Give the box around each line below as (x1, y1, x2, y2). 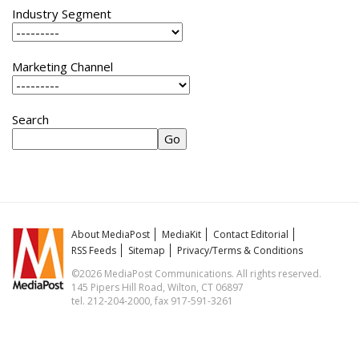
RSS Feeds (71, 244, 117, 258)
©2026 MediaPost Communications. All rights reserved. (71, 267, 322, 281)
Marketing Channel (12, 58, 113, 75)
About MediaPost (71, 228, 151, 242)
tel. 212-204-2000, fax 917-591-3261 (71, 294, 234, 309)
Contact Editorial (213, 228, 289, 242)
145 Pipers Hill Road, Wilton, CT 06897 (71, 280, 244, 295)
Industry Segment (12, 6, 111, 22)
